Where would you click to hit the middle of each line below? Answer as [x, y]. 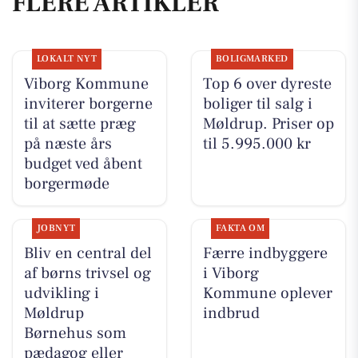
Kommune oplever [267, 293]
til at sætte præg [80, 124]
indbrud [231, 313]
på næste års [68, 144]
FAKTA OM [240, 228]
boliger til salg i [257, 104]
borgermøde [66, 184]
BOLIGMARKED [252, 59]
